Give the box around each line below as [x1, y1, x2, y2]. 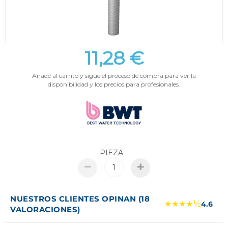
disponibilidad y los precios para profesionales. [48, 80, 180, 89]
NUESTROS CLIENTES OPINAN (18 [10, 194, 150, 204]
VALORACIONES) [10, 205, 80, 215]
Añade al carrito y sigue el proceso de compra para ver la [32, 72, 196, 80]
